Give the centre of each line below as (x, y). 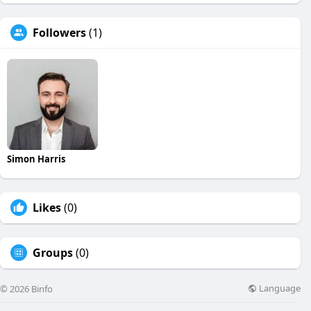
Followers (59, 32)
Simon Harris (36, 159)
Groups (53, 252)
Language (279, 288)
